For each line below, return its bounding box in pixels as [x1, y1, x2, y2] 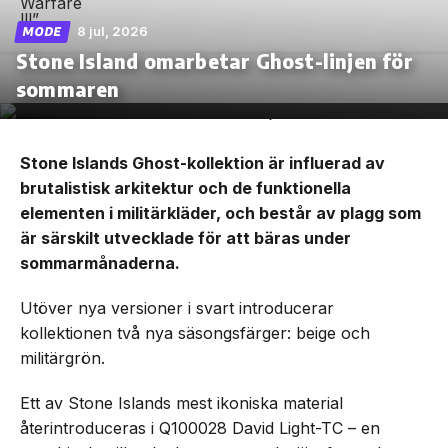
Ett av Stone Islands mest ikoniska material [20, 392, 343, 413]
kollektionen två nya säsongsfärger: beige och [20, 322, 370, 343]
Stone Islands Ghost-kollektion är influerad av [20, 152, 385, 173]
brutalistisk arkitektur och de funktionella [20, 177, 351, 198]
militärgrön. [20, 347, 105, 368]
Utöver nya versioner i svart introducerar [20, 297, 334, 318]
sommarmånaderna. [20, 252, 180, 273]
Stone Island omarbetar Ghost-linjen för [16, 47, 413, 73]
